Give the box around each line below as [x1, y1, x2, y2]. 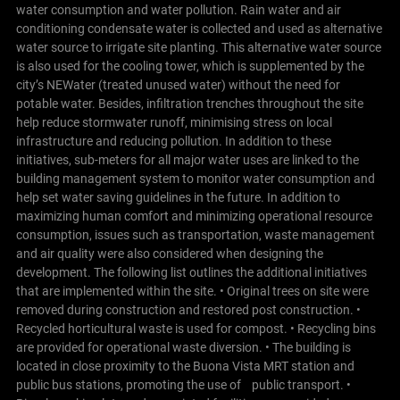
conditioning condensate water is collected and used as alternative [15, 21, 382, 36]
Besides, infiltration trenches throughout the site [97, 96, 363, 111]
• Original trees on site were [219, 283, 369, 298]
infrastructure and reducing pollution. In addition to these [15, 133, 331, 148]
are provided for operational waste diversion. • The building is [15, 339, 351, 354]
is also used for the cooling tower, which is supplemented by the [15, 58, 364, 73]
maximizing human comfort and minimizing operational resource [15, 208, 372, 223]
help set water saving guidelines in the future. [15, 189, 264, 204]
